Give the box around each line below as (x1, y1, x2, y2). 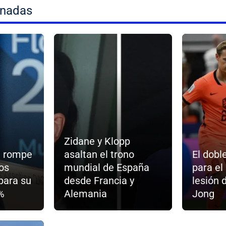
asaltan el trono (64, 148, 135, 160)
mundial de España (64, 161, 150, 174)
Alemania (64, 187, 107, 200)
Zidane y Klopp (64, 135, 131, 147)
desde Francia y (64, 174, 135, 187)
